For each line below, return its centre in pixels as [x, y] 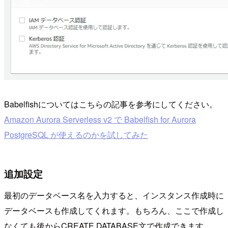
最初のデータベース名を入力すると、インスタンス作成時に [114, 195]
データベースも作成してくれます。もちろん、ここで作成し [114, 210]
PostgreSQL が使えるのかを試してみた [76, 135]
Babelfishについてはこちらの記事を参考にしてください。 [111, 104]
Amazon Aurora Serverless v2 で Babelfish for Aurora [100, 120]
